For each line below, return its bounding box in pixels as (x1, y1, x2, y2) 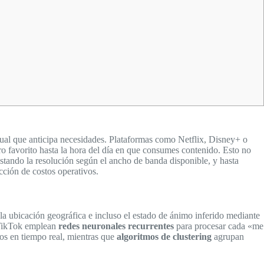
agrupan (212, 231, 244, 242)
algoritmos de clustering (117, 231, 212, 242)
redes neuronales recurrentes (58, 220, 174, 231)
